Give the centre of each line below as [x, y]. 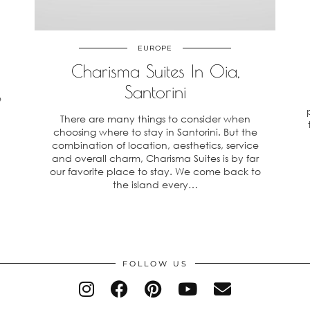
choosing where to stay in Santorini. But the [155, 132]
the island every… [155, 184]
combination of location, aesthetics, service [155, 145]
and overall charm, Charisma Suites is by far [155, 158]
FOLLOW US [155, 264]
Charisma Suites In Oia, [155, 71]
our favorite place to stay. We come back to [155, 171]
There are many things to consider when [155, 119]
